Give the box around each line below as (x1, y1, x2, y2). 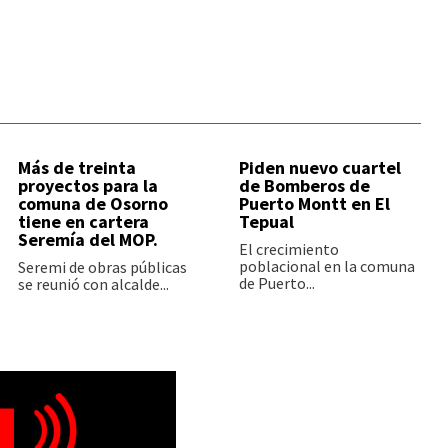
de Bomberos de (239, 174, 371, 198)
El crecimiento (239, 239, 340, 260)
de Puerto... (239, 273, 316, 294)
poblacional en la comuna (239, 256, 416, 277)
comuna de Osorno (17, 192, 168, 216)
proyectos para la (17, 174, 158, 198)
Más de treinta (17, 156, 136, 180)
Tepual (239, 210, 295, 234)
